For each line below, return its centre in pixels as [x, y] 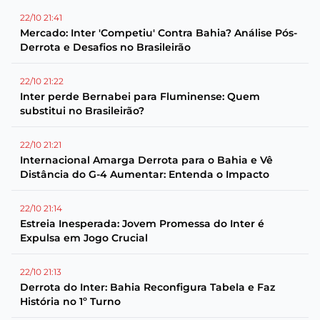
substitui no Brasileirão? [82, 111]
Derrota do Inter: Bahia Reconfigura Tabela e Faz [147, 287]
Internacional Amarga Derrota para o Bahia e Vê [146, 160]
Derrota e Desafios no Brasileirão [105, 47]
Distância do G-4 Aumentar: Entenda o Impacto [145, 174]
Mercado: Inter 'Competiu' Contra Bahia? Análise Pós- [159, 33]
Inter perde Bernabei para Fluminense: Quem [140, 96]
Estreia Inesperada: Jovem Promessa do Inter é [142, 224]
